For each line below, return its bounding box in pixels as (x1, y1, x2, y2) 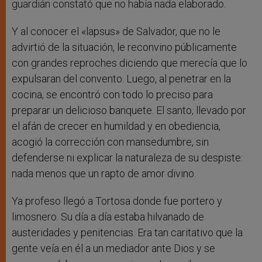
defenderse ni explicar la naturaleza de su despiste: (12, 151, 243, 164)
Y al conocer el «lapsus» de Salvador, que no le (12, 25, 220, 38)
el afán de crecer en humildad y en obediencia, (12, 120, 220, 133)
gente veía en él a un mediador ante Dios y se (12, 242, 215, 255)
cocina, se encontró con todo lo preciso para (12, 88, 213, 101)
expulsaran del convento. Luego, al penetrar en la (12, 73, 231, 85)
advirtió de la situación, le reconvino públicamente (12, 41, 237, 54)
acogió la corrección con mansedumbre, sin (12, 136, 209, 149)
